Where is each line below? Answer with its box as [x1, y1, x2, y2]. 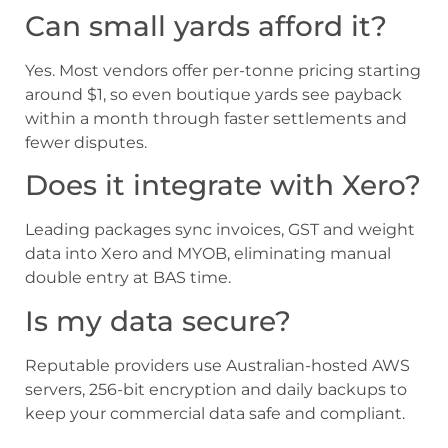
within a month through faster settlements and [25, 108, 407, 128]
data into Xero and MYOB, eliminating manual [25, 244, 391, 264]
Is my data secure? [25, 303, 291, 338]
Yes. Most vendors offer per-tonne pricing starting [25, 60, 421, 80]
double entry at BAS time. [25, 268, 231, 288]
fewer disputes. [25, 132, 147, 152]
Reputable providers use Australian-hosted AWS [25, 355, 410, 375]
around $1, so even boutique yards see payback [25, 84, 402, 104]
